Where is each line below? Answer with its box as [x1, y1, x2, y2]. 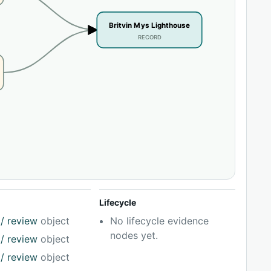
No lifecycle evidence [110, 215, 209, 227]
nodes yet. [110, 229, 158, 242]
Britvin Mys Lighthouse [109, 21, 190, 30]
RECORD [137, 34, 162, 41]
